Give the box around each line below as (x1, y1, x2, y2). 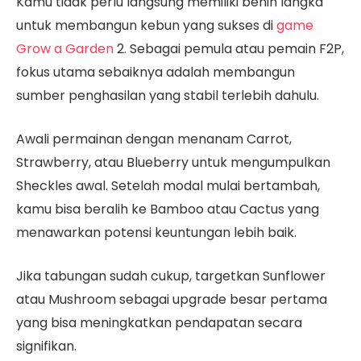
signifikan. (16, 336, 77, 355)
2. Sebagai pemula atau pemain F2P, (114, 39, 344, 59)
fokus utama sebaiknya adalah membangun (16, 63, 295, 82)
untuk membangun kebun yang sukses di (16, 16, 276, 35)
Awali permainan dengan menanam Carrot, (16, 130, 292, 149)
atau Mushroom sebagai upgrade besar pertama (16, 289, 327, 309)
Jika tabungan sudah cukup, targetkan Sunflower (16, 266, 326, 285)
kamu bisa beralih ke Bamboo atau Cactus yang (16, 200, 319, 219)
